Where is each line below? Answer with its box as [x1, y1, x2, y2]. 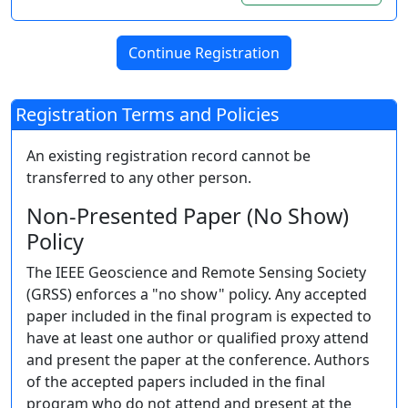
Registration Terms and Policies [15, 101, 280, 127]
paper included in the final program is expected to [26, 305, 372, 326]
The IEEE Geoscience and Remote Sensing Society [26, 261, 366, 282]
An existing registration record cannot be [26, 145, 311, 166]
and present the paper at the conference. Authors [26, 349, 370, 370]
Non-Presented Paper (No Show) [26, 200, 349, 230]
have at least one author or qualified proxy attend [26, 327, 369, 348]
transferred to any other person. [26, 167, 251, 188]
